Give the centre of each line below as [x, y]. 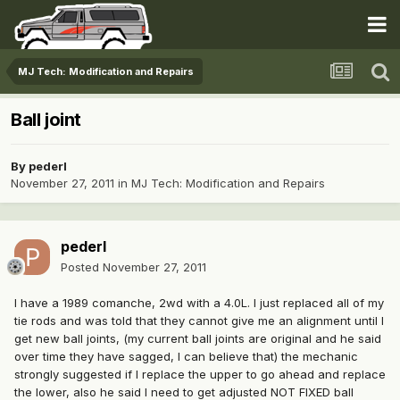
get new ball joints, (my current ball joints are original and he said [198, 339]
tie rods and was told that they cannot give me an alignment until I [199, 321]
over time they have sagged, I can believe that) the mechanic [186, 357]
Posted [82, 267]
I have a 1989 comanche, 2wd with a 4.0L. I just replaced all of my [199, 303]
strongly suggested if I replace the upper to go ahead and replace [200, 375]
